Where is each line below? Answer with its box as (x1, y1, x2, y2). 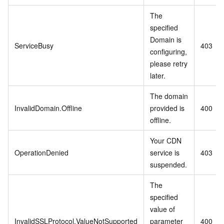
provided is (150, 102, 184, 113)
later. (150, 70, 165, 80)
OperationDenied (14, 147, 68, 157)
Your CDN (150, 135, 181, 145)
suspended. (150, 159, 187, 169)
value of (150, 203, 175, 214)
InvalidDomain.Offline (14, 102, 82, 113)
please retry (150, 58, 187, 68)
